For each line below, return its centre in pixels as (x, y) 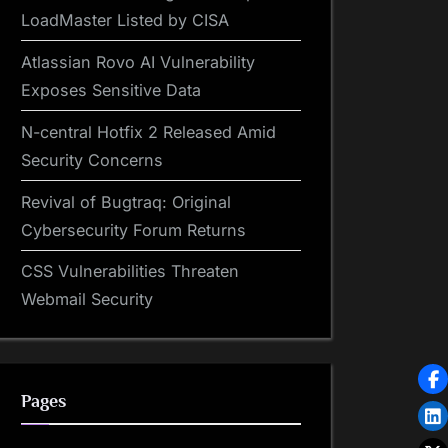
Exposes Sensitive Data (111, 89)
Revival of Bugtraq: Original (126, 201)
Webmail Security (87, 299)
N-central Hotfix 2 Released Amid (148, 131)
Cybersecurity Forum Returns (133, 229)
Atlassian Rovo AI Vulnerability (138, 61)
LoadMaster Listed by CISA (125, 19)
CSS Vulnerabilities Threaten (130, 271)
